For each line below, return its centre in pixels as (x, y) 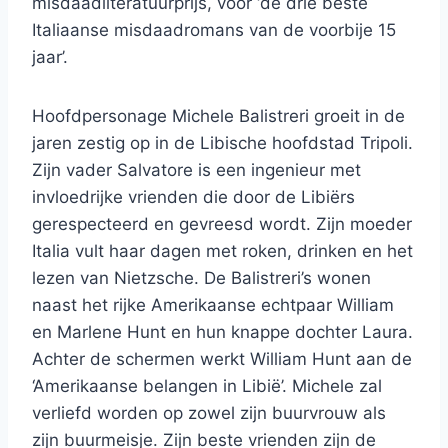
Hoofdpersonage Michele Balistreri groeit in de (218, 116)
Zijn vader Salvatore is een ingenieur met (196, 170)
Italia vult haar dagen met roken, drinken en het (222, 251)
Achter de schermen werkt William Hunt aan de (222, 359)
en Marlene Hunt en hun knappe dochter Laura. (222, 332)
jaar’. (50, 57)
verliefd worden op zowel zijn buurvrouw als (209, 413)
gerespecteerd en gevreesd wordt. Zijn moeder (222, 224)
